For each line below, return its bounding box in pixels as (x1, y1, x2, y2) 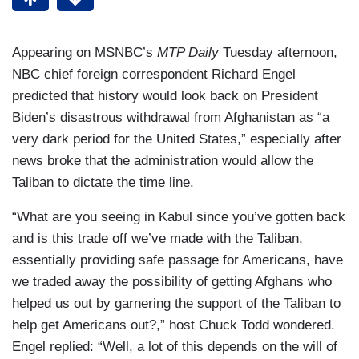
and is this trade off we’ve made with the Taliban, (12, 231, 303, 247)
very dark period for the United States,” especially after (12, 131, 341, 147)
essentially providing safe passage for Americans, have (12, 252, 343, 268)
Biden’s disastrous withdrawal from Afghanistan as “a (12, 110, 329, 126)
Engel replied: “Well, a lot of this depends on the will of (12, 339, 337, 355)
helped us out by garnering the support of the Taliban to (12, 296, 341, 312)
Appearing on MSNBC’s (12, 45, 157, 61)
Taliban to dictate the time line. (12, 175, 202, 191)
